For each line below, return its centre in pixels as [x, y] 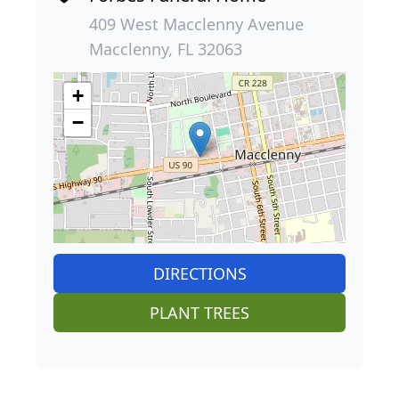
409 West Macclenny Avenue [196, 24]
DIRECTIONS [199, 274]
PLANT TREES [199, 313]
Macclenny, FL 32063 [166, 49]
